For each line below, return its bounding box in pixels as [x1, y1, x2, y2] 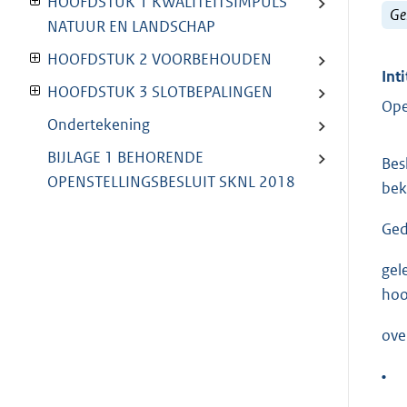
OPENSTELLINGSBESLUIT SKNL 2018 [47, 172, 295, 193]
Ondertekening [47, 114, 150, 135]
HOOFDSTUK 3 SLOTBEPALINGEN [47, 82, 273, 103]
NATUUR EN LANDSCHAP [47, 16, 215, 37]
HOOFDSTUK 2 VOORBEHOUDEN [47, 49, 272, 70]
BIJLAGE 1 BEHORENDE [47, 147, 203, 168]
